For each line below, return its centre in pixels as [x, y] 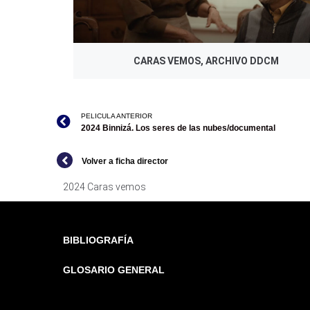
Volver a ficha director [125, 161]
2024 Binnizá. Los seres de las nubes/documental [178, 128]
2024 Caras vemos [104, 186]
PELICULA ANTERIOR [117, 116]
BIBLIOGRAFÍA [98, 240]
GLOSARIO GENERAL [114, 270]
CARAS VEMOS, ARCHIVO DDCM [206, 61]
